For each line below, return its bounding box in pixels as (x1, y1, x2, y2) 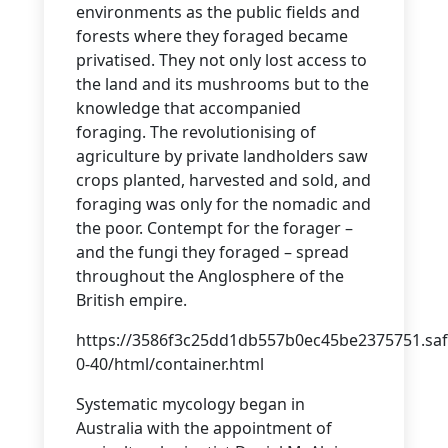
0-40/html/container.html (76, 353, 264, 376)
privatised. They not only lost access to (76, 49, 367, 72)
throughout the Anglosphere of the (76, 265, 344, 288)
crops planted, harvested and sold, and (76, 169, 371, 192)
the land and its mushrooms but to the (76, 73, 369, 96)
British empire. (76, 289, 187, 312)
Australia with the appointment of (76, 417, 332, 440)
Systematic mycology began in (76, 393, 305, 416)
